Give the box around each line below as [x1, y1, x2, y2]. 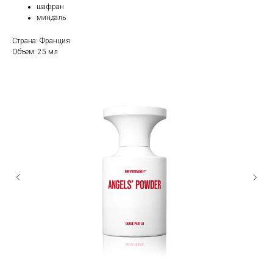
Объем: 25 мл [12, 48, 58, 57]
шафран [37, 2, 64, 12]
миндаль [37, 13, 66, 23]
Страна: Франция [12, 37, 70, 46]
